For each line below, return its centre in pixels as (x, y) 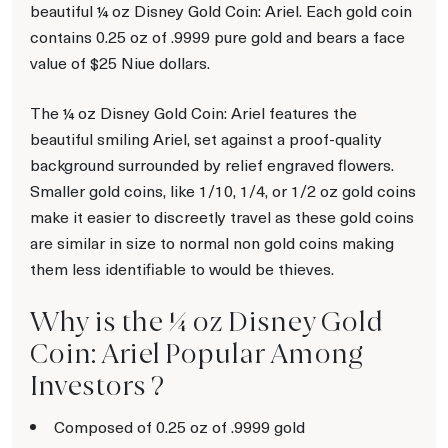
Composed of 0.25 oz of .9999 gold (179, 426)
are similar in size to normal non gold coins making (212, 242)
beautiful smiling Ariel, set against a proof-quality (206, 138)
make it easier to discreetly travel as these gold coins (222, 216)
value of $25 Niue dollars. (120, 62)
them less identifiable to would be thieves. (182, 268)
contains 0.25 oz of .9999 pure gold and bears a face (217, 36)
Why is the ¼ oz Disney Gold (206, 321)
